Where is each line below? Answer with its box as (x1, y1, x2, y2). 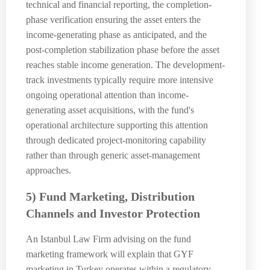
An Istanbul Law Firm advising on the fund (26, 234, 191, 245)
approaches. (26, 165, 71, 176)
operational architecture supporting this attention (26, 120, 208, 131)
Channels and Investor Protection (26, 206, 200, 220)
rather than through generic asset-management (26, 150, 200, 161)
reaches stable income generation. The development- (26, 60, 225, 71)
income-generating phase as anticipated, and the (26, 30, 207, 40)
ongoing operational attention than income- (26, 90, 189, 101)
